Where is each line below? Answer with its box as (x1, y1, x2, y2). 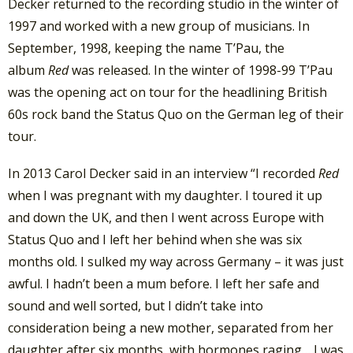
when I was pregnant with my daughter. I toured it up (8, 187, 322, 205)
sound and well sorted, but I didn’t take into (8, 297, 263, 315)
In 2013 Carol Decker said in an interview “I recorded (8, 165, 318, 183)
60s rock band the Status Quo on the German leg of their (8, 106, 344, 124)
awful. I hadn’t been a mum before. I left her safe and (8, 275, 319, 293)
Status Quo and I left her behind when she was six (8, 231, 302, 249)
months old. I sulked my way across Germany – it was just (8, 253, 344, 271)
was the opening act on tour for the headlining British (8, 84, 327, 102)
